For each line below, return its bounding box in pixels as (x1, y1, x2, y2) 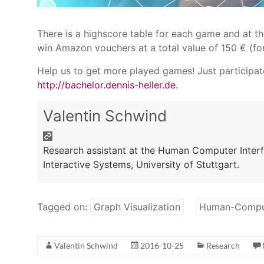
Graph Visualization (94, 201, 180, 213)
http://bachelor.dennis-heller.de (37, 79, 176, 91)
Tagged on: (37, 201, 90, 213)
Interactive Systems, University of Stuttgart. (43, 159, 239, 171)
